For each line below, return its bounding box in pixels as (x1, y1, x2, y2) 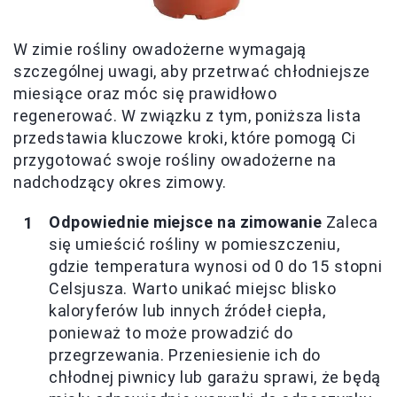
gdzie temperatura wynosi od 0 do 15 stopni (49, 257, 383, 276)
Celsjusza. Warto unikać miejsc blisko (49, 279, 337, 299)
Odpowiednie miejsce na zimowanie (49, 213, 323, 232)
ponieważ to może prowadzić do (49, 323, 293, 343)
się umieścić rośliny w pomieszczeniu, (49, 235, 340, 254)
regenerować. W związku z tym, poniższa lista (13, 106, 362, 126)
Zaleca (322, 213, 378, 232)
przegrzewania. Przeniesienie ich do (49, 346, 322, 365)
